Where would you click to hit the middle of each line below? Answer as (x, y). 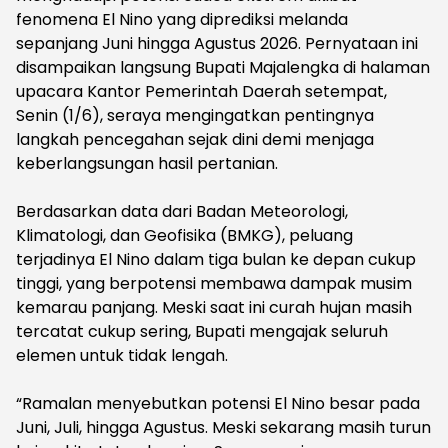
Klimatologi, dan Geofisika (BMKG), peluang (184, 235)
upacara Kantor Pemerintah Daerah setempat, (201, 91)
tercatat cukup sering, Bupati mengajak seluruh (202, 331)
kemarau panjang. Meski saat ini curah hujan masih (214, 307)
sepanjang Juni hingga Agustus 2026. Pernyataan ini (217, 43)
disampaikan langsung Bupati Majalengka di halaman (223, 67)
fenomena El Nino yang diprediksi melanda (182, 19)
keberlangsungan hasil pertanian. (147, 163)
